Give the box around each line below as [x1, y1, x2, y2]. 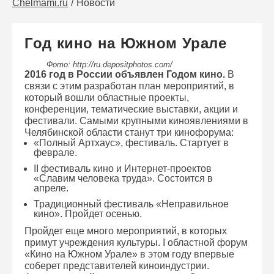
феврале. [34, 147, 77, 158]
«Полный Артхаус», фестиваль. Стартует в [34, 138, 229, 148]
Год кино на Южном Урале [24, 35, 227, 51]
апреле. [34, 183, 68, 193]
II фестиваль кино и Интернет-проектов [34, 163, 212, 174]
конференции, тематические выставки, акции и [24, 104, 238, 114]
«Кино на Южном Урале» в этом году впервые [24, 249, 234, 259]
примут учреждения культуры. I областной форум [24, 237, 248, 248]
